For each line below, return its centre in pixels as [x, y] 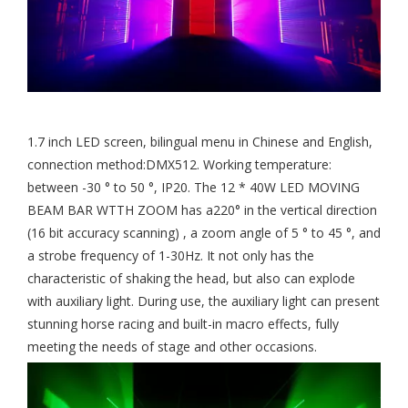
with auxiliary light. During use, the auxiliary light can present [204, 301]
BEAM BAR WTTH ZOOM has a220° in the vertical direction [202, 210]
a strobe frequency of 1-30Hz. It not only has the [171, 256]
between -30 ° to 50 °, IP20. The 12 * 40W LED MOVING [194, 188]
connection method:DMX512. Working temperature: [179, 165]
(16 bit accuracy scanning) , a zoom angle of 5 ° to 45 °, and [204, 233]
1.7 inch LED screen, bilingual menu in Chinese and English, [200, 142]
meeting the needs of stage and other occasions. [172, 347]
